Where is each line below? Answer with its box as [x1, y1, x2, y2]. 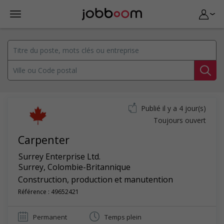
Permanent [33, 212, 67, 221]
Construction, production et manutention [18, 174, 173, 185]
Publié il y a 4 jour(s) [141, 103, 206, 113]
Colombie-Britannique [47, 161, 130, 172]
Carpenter [18, 132, 69, 147]
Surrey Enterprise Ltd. [18, 151, 100, 162]
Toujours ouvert [153, 115, 206, 125]
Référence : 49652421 [18, 187, 79, 196]
